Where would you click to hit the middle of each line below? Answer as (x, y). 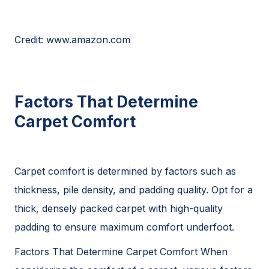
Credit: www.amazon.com (72, 40)
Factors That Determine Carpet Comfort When (121, 252)
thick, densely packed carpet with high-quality (119, 208)
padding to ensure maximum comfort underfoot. (124, 227)
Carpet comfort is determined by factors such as (125, 171)
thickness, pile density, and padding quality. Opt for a (134, 190)
